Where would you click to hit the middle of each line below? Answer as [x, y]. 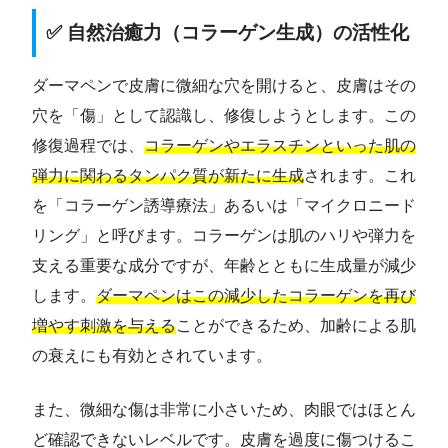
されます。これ [360, 175]
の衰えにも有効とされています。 [152, 355]
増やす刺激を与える [104, 325]
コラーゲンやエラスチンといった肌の [280, 145]
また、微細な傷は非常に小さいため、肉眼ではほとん [224, 409]
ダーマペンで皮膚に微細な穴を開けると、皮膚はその [224, 85]
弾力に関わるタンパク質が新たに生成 [168, 175]
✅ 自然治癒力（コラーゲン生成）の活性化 [227, 33]
